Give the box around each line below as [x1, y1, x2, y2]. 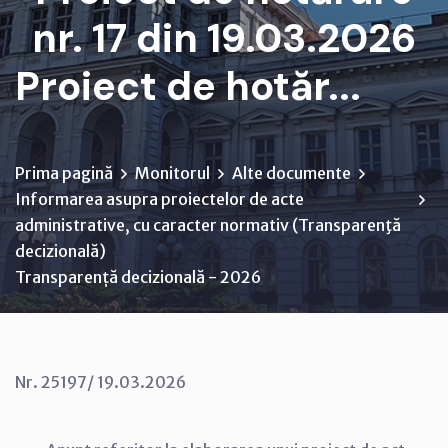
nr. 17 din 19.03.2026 [32, 11, 416, 64]
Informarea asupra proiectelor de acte [15, 188, 304, 209]
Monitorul [135, 162, 210, 183]
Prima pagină [15, 162, 113, 183]
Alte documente [232, 162, 351, 183]
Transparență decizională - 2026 [15, 266, 261, 287]
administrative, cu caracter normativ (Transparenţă [15, 214, 401, 235]
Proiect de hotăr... [15, 59, 361, 112]
